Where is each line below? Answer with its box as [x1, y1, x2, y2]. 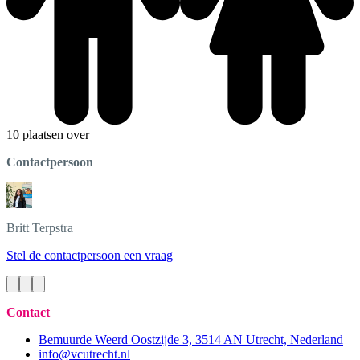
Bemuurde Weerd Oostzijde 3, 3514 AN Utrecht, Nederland [39, 332, 343, 346]
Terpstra [32, 220, 73, 235]
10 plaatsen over [6, 127, 89, 141]
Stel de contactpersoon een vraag [6, 247, 173, 262]
